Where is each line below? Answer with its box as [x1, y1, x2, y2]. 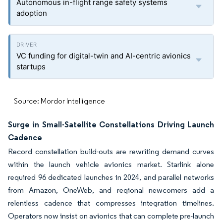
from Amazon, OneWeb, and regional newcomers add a [8, 185, 214, 195]
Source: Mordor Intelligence [14, 96, 105, 106]
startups [16, 62, 46, 71]
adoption [16, 8, 47, 18]
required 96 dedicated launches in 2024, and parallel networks [8, 172, 214, 182]
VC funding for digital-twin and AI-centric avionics [16, 51, 191, 60]
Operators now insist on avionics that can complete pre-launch [8, 211, 214, 221]
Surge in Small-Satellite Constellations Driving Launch [8, 119, 214, 129]
